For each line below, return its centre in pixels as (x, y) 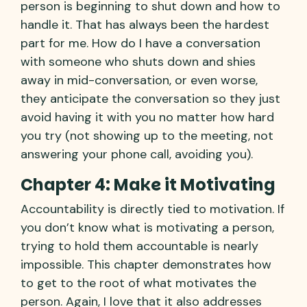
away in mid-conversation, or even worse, (139, 80)
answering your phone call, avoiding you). (137, 154)
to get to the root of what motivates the (138, 283)
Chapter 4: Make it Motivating (148, 184)
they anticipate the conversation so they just (150, 98)
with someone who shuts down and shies (138, 61)
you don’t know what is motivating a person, (147, 227)
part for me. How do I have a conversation (140, 43)
